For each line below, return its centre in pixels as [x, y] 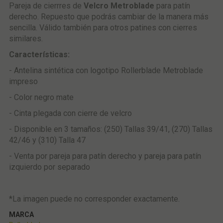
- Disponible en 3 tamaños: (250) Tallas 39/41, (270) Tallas [111, 129]
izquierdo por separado [49, 167]
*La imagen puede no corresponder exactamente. [94, 199]
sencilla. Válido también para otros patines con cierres [103, 27]
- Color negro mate [41, 97]
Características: [39, 54]
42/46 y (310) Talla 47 [47, 140]
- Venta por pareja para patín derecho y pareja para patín [105, 156]
